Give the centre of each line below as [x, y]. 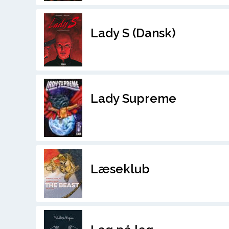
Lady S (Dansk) [133, 33]
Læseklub [120, 169]
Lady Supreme [133, 98]
